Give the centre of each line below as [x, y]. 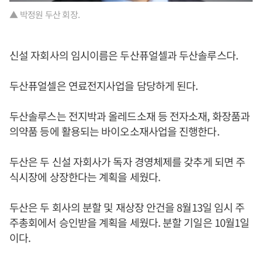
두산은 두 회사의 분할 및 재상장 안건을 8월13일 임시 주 [127, 207]
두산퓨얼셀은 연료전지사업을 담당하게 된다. [104, 86]
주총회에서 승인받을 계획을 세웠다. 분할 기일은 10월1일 [130, 223]
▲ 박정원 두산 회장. [44, 15]
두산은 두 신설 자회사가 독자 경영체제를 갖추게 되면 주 [127, 162]
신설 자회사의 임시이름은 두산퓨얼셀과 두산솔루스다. [125, 55]
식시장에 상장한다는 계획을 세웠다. [85, 177]
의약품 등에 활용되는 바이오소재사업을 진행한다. [114, 131]
